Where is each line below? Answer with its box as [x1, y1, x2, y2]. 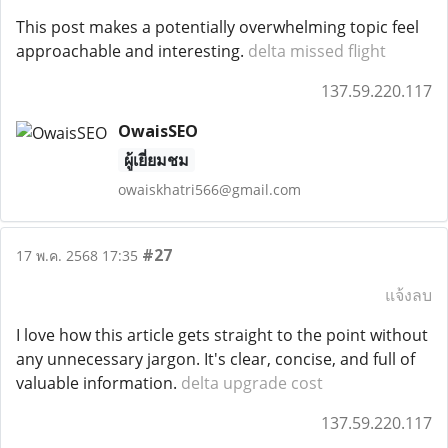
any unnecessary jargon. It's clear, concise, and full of [16, 348, 415, 370]
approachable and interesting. [16, 40, 248, 62]
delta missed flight [248, 40, 386, 62]
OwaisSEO [117, 120, 198, 142]
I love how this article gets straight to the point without [16, 324, 428, 346]
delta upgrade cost [181, 372, 323, 394]
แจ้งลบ [385, 284, 432, 306]
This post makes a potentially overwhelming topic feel [16, 16, 419, 38]
